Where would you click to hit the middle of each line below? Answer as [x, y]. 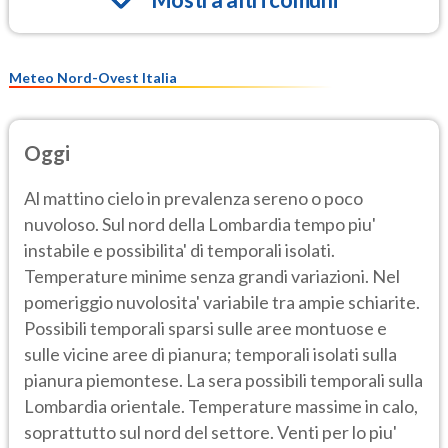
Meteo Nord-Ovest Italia [93, 77]
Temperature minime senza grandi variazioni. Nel [212, 275]
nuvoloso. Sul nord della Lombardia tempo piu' [200, 223]
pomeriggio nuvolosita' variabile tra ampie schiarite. [222, 301]
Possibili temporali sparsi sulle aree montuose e [205, 327]
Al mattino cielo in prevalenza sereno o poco [193, 197]
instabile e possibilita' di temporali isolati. [179, 249]
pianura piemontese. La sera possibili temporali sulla [223, 379]
